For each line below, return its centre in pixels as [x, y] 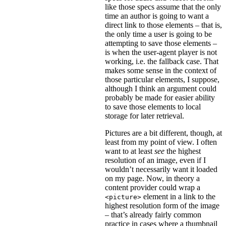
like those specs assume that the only [163, 7]
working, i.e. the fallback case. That [162, 61]
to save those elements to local [153, 106]
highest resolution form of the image [162, 205]
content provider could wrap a [153, 187]
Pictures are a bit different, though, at [163, 133]
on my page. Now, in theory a [152, 178]
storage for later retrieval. [145, 116]
